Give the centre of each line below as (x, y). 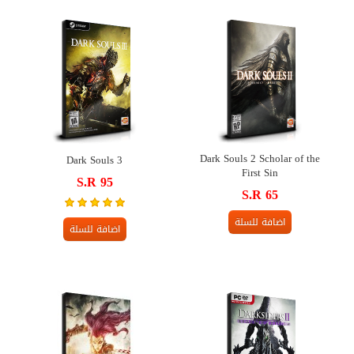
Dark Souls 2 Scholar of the (260, 158)
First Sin (260, 172)
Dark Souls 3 (94, 160)
